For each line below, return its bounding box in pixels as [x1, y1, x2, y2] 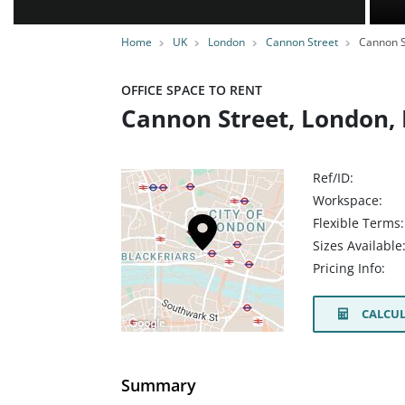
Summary [121, 373, 196, 396]
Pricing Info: [313, 259, 385, 278]
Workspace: [313, 192, 382, 209]
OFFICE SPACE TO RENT [121, 81, 262, 99]
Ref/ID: [313, 169, 353, 186]
